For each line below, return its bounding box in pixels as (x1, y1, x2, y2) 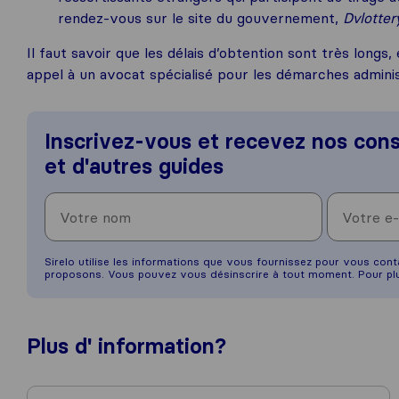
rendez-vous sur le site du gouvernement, (58, 9, 343, 27)
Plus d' (27, 333, 98, 359)
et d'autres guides (45, 153, 224, 179)
